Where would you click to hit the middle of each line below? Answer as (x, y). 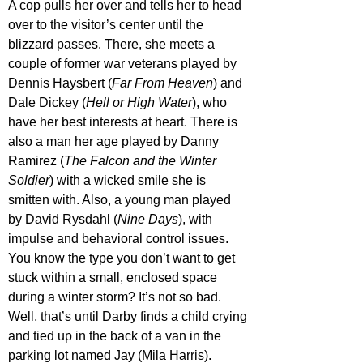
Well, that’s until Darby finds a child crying (129, 317)
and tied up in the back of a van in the (116, 336)
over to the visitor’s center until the (107, 25)
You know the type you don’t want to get (123, 258)
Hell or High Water (139, 103)
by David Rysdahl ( (63, 220)
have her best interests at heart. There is (124, 122)
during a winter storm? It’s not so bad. (116, 297)
